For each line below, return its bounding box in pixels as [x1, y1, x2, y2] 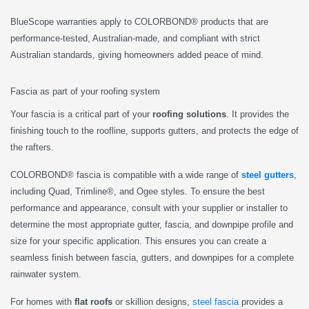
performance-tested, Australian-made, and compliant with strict [10, 32, 260, 43]
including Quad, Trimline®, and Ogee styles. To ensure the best [10, 186, 265, 197]
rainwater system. [10, 268, 81, 279]
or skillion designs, [112, 296, 192, 307]
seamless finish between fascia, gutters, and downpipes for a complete [10, 252, 294, 263]
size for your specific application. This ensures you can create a [10, 235, 266, 246]
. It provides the [226, 108, 289, 119]
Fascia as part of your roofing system [10, 86, 160, 97]
